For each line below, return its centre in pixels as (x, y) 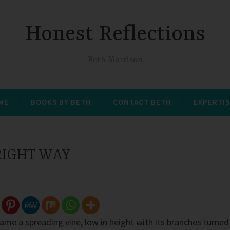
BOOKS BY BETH (61, 102)
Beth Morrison (115, 60)
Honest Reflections (115, 35)
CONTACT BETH (142, 102)
